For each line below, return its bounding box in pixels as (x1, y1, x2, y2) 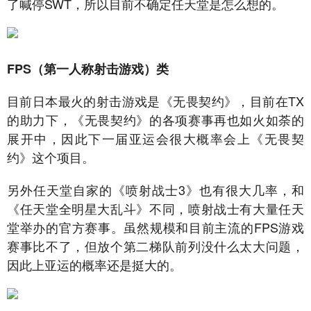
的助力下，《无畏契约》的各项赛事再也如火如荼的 (7, 110, 304, 128)
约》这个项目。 (7, 148, 94, 166)
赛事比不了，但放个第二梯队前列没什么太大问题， (7, 237, 304, 255)
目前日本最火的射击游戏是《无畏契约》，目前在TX (7, 92, 304, 110)
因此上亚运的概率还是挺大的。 (7, 255, 182, 274)
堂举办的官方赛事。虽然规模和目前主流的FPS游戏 (7, 218, 304, 236)
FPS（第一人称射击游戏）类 (7, 60, 169, 78)
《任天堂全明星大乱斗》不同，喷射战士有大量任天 (7, 199, 304, 217)
